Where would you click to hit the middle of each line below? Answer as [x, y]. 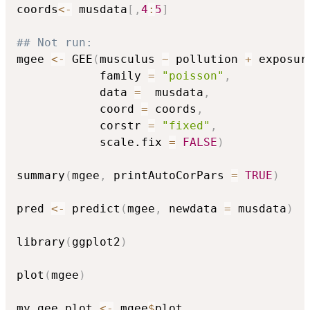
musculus [131, 59]
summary [41, 175]
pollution [207, 59]
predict [93, 208]
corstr [82, 125]
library [41, 241]
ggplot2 [96, 241]
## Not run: [58, 42]
